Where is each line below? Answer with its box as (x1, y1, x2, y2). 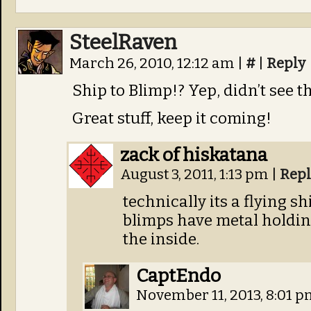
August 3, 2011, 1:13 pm (120, 166, 271, 183)
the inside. (123, 230, 199, 249)
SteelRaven (69, 30, 177, 55)
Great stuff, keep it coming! (72, 109, 271, 128)
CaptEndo (136, 264, 221, 287)
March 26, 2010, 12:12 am (69, 55, 237, 72)
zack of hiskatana (120, 144, 267, 166)
